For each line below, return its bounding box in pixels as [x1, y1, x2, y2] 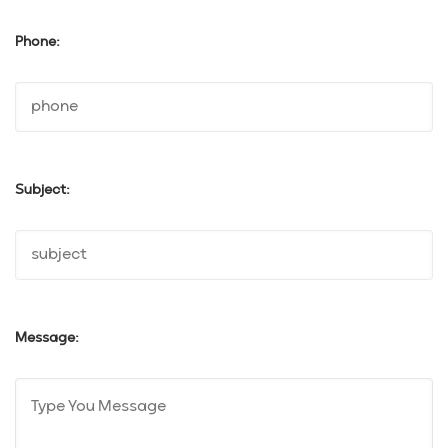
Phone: [15, 31, 60, 53]
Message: [15, 327, 79, 349]
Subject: [15, 179, 70, 201]
